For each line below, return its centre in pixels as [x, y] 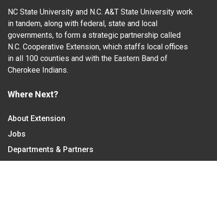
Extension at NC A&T [44, 196]
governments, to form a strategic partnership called [94, 35]
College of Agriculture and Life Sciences [80, 165]
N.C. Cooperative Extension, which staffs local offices [98, 46]
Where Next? [33, 94]
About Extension [37, 118]
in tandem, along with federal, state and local [83, 23]
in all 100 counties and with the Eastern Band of [88, 58]
